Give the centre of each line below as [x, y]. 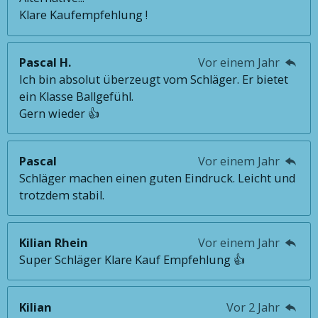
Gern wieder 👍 [60, 114]
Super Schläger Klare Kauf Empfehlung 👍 [132, 259]
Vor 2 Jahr [254, 307]
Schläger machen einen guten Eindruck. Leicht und [158, 179]
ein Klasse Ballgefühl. [77, 97]
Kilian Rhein [54, 242]
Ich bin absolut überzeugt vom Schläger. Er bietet [154, 80]
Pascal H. [45, 63]
